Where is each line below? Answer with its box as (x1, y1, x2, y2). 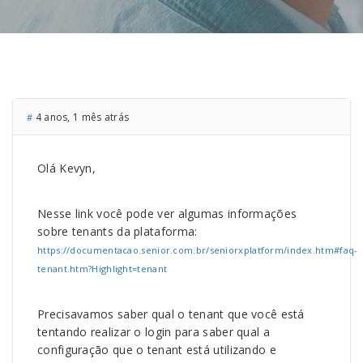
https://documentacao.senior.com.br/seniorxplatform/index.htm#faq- (37, 244, 358, 256)
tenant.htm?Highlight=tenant (37, 263, 168, 275)
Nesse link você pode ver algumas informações (37, 206, 297, 221)
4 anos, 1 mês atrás (32, 110, 130, 124)
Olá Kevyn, (37, 160, 96, 176)
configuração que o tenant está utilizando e (37, 342, 276, 357)
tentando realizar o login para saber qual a (37, 324, 270, 340)
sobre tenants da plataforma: (37, 224, 198, 239)
